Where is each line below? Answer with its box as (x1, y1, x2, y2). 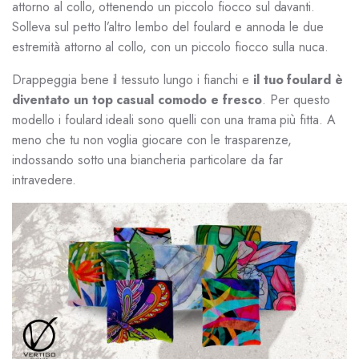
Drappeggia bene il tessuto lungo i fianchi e (12, 71, 253, 89)
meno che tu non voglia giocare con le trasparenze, (12, 131, 292, 149)
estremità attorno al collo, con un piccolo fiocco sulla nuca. (12, 38, 329, 56)
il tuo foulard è (252, 71, 344, 89)
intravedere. (12, 171, 76, 189)
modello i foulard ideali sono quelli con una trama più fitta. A (12, 111, 337, 129)
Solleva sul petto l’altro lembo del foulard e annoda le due (12, 18, 325, 36)
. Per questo (261, 91, 330, 109)
